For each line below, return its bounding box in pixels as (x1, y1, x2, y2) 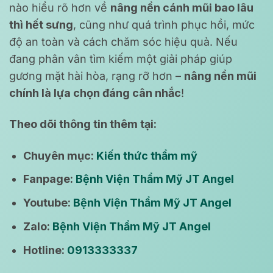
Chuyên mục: (23, 149, 97, 162)
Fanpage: (23, 172, 76, 186)
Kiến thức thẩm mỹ (96, 149, 200, 162)
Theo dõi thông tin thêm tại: (9, 118, 159, 131)
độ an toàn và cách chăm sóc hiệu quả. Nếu (9, 35, 238, 48)
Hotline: (23, 243, 68, 257)
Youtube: (23, 196, 74, 210)
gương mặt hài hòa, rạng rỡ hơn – (9, 69, 184, 82)
